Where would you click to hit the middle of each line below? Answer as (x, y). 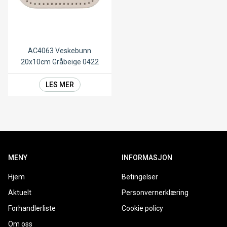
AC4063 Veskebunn (60, 51)
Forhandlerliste (32, 209)
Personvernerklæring (155, 193)
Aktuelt (20, 193)
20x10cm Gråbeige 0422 (60, 62)
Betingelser (140, 177)
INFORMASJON (147, 158)
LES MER (60, 85)
